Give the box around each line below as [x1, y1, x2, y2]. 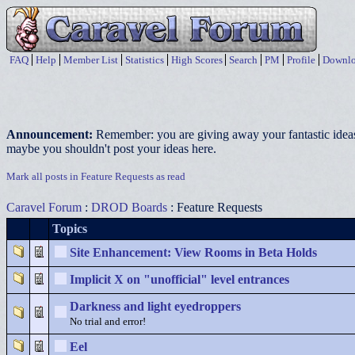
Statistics [125, 54, 164, 66]
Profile [287, 54, 315, 66]
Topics [52, 222, 87, 235]
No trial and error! [70, 316, 146, 327]
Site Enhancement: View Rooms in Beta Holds [70, 246, 317, 259]
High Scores [171, 54, 223, 66]
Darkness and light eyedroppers [70, 300, 241, 313]
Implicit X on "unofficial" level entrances [70, 273, 289, 286]
